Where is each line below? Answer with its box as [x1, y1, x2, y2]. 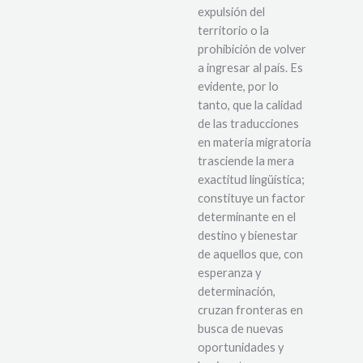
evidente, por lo [198, 79, 279, 93]
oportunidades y [198, 340, 284, 354]
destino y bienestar [198, 228, 298, 242]
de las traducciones [198, 116, 299, 130]
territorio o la [198, 23, 269, 37]
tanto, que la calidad [198, 97, 302, 112]
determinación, [198, 284, 275, 298]
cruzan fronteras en [198, 302, 303, 317]
